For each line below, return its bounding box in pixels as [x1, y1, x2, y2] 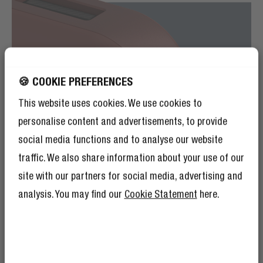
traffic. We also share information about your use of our [18, 151, 244, 164]
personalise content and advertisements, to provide [18, 115, 227, 127]
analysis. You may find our [18, 188, 124, 200]
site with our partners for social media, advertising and [18, 170, 242, 182]
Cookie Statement [124, 188, 197, 200]
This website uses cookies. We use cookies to [18, 97, 202, 109]
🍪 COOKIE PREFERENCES [18, 75, 133, 88]
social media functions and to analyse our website [18, 133, 222, 146]
